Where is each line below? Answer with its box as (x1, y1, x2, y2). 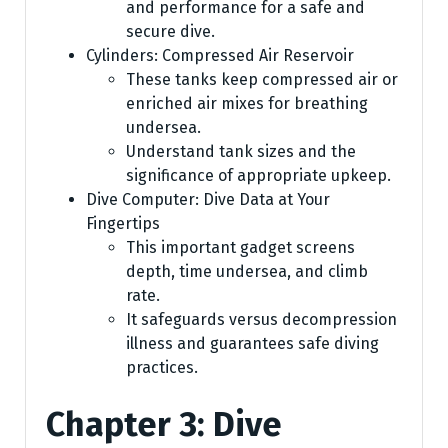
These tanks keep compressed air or (126, 69, 398, 89)
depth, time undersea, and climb (126, 261, 368, 281)
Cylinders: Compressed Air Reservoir (86, 45, 354, 65)
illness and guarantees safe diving (126, 333, 379, 353)
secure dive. (126, 21, 215, 41)
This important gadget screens (126, 237, 355, 257)
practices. (126, 357, 198, 377)
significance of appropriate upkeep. (126, 165, 391, 185)
